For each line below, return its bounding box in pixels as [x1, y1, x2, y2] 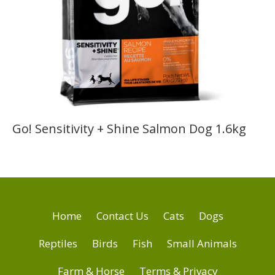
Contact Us [96, 209, 149, 223]
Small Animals [166, 236, 237, 251]
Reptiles [38, 236, 77, 251]
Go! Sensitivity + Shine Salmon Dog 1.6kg [12, 120, 246, 137]
